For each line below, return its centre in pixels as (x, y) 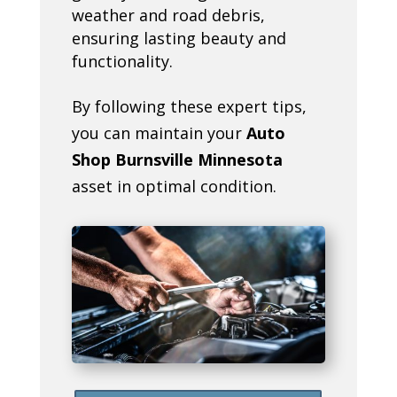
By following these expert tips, (189, 106)
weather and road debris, (168, 15)
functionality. (122, 61)
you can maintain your (159, 132)
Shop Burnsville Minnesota (177, 159)
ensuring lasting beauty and (179, 38)
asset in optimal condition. (174, 186)
